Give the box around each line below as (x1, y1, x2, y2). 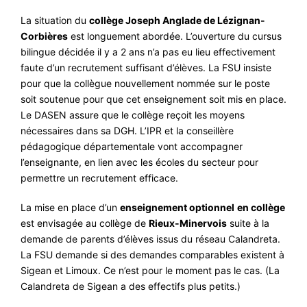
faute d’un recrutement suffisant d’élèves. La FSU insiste (21, 62, 271, 74)
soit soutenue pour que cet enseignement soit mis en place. (21, 93, 286, 106)
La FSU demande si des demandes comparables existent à (21, 249, 284, 261)
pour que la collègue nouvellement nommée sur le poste (21, 77, 270, 90)
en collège (237, 201, 285, 214)
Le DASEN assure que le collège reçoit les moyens (21, 109, 245, 121)
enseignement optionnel (120, 201, 234, 214)
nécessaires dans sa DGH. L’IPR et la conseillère (21, 125, 234, 137)
